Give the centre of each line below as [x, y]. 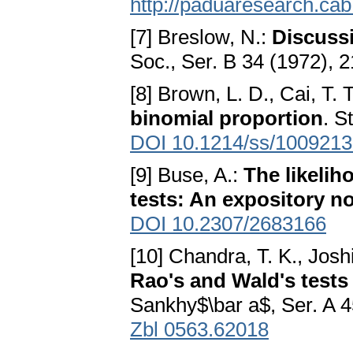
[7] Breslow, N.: [201, 37]
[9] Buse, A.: [187, 175]
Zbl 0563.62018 [199, 330]
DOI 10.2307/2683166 [228, 224]
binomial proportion [227, 119]
